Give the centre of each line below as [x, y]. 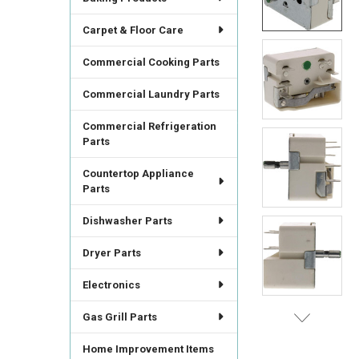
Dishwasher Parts [127, 220]
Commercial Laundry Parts [151, 94]
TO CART [296, 62]
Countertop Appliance [138, 173]
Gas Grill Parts [119, 317]
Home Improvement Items [148, 349]
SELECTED [296, 51]
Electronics [111, 284]
